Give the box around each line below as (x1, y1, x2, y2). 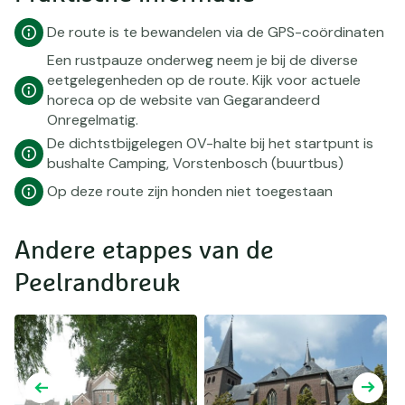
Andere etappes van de (14, 238, 274, 264)
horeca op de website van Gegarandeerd (47, 89, 320, 109)
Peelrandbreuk (14, 270, 181, 297)
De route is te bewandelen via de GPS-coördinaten (47, 22, 384, 42)
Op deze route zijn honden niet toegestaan (47, 181, 333, 201)
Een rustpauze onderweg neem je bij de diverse (47, 50, 358, 70)
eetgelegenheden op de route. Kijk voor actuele (47, 70, 361, 89)
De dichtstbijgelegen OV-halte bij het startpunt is (47, 133, 373, 153)
